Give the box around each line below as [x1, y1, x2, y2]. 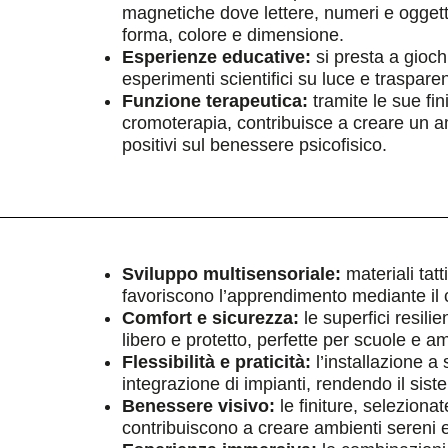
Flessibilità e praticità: [122, 352, 311, 372]
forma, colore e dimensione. [122, 25, 344, 45]
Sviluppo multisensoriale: [122, 264, 341, 284]
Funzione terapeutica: [122, 91, 308, 111]
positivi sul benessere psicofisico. [122, 135, 387, 155]
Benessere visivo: [122, 396, 275, 416]
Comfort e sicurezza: [122, 308, 299, 328]
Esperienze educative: [122, 47, 311, 67]
